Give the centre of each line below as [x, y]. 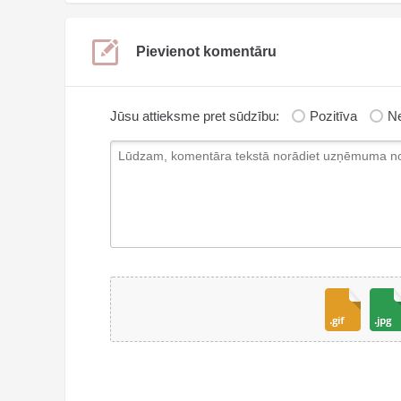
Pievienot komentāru [206, 52]
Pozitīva [335, 116]
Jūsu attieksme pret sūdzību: [195, 116]
